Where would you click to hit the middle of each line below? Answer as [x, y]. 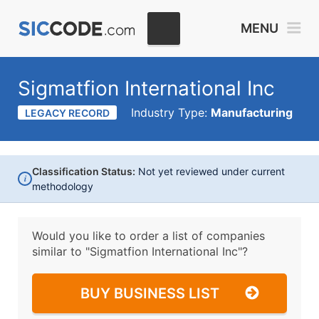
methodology [63, 186]
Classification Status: [84, 171]
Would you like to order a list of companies [148, 236]
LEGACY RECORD [67, 113]
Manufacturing [252, 113]
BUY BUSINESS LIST [150, 293]
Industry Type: [171, 113]
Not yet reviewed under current [210, 171]
